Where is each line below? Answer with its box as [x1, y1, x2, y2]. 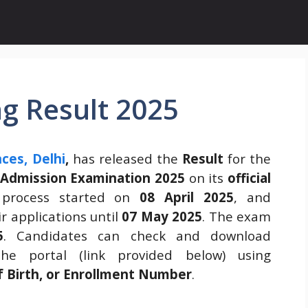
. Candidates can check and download [3, 227, 272, 244]
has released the [68, 150, 182, 167]
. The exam [202, 208, 272, 225]
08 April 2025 [140, 188, 234, 206]
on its [188, 169, 228, 186]
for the [223, 150, 272, 167]
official [228, 169, 272, 186]
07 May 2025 [122, 208, 203, 225]
